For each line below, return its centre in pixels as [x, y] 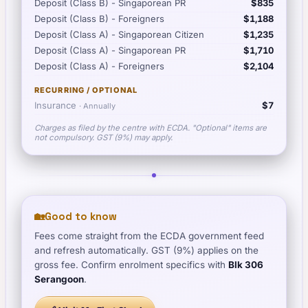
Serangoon [59, 279]
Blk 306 [246, 265]
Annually [99, 106]
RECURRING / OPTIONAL [86, 90]
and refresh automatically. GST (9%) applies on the [146, 250]
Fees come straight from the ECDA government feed [149, 236]
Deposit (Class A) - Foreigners [99, 66]
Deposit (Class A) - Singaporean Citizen [119, 34]
